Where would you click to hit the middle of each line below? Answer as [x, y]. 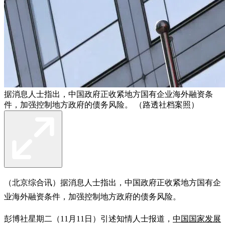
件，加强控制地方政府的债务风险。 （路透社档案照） [101, 104]
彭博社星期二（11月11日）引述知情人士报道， [88, 218]
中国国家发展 [197, 218]
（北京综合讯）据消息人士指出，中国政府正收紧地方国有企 [113, 182]
